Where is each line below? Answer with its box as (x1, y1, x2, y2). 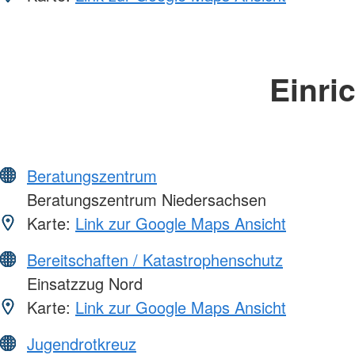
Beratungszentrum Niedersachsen (22, 188, 266, 212)
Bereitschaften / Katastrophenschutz (27, 248, 283, 272)
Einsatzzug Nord (22, 272, 143, 296)
